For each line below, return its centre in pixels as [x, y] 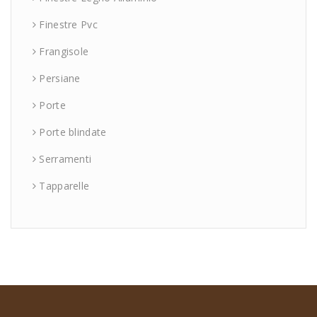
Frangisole [64, 51]
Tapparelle [64, 185]
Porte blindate [73, 132]
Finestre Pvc [68, 24]
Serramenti [65, 158]
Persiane [60, 78]
